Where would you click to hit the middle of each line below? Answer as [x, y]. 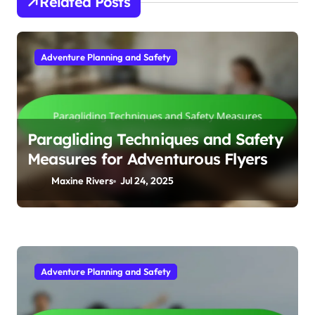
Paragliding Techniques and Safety [155, 140]
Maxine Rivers [82, 181]
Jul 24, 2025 [147, 181]
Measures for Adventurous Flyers [148, 159]
